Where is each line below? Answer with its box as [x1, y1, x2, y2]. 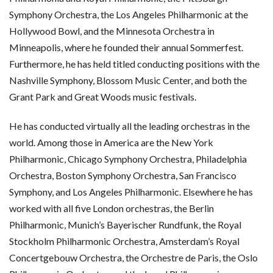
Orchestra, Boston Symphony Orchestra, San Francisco [9, 169, 236, 181]
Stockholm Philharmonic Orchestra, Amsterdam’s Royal [9, 235, 239, 247]
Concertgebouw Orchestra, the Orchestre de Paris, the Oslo [9, 251, 258, 263]
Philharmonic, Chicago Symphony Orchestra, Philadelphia [9, 152, 247, 165]
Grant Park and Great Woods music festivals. [9, 91, 196, 103]
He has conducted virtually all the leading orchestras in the [9, 119, 250, 132]
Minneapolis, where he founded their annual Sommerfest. [9, 41, 243, 54]
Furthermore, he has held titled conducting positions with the [9, 58, 260, 70]
